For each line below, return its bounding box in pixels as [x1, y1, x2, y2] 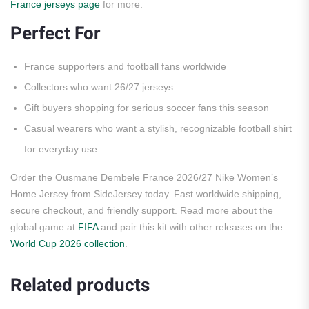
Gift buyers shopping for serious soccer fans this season [24, 102, 269, 113]
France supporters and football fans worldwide [24, 61, 226, 72]
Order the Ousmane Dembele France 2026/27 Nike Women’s [10, 172, 278, 183]
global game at [10, 221, 78, 232]
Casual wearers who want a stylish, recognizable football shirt [24, 123, 292, 134]
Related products [10, 272, 150, 299]
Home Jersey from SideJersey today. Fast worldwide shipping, [10, 188, 281, 199]
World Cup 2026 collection [10, 238, 125, 249]
